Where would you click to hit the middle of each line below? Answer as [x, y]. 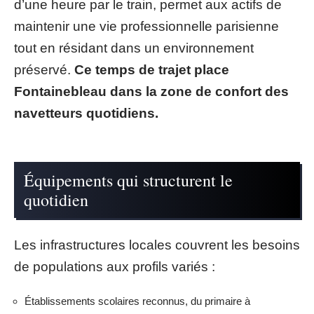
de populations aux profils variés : [115, 266]
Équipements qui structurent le [128, 180]
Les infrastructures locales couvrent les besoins [157, 245]
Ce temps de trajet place [152, 69]
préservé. [44, 69]
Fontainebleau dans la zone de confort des [151, 91]
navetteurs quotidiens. [86, 113]
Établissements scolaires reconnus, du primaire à [137, 301]
